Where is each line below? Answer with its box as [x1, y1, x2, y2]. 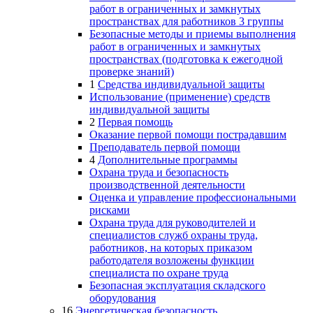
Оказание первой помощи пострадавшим [89, 129, 286, 140]
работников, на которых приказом [89, 242, 252, 254]
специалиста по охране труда [89, 267, 228, 279]
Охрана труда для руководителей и [89, 217, 256, 228]
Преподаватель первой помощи [89, 141, 240, 153]
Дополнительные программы [98, 154, 238, 166]
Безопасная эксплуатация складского [89, 279, 265, 291]
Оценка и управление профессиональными [89, 191, 296, 203]
